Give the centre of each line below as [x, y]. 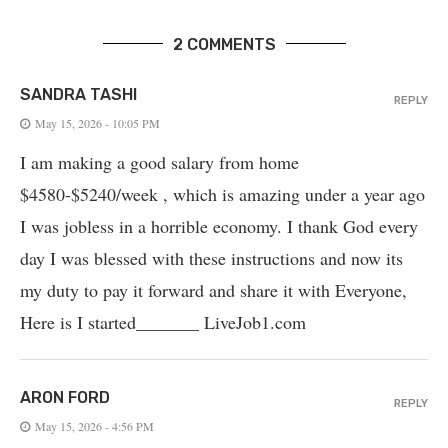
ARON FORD [65, 397]
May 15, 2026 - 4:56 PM [94, 425]
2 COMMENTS [224, 44]
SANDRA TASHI [78, 94]
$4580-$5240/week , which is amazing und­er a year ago [222, 193]
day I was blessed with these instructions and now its [211, 257]
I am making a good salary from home [159, 161]
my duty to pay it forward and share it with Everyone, [213, 289]
